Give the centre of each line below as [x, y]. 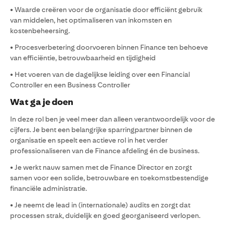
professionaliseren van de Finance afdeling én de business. [105, 151]
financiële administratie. [48, 188]
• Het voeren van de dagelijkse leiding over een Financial [100, 74]
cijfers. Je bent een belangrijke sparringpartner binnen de [101, 130]
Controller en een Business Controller [70, 85]
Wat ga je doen [42, 102]
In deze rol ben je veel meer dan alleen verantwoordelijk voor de [113, 119]
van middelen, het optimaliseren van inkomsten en [91, 20]
